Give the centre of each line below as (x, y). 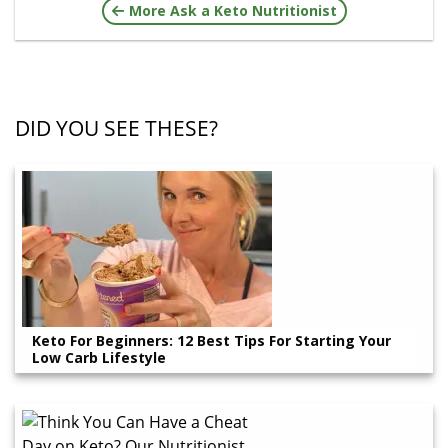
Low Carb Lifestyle (99, 357)
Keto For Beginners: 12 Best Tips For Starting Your (211, 340)
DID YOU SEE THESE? (116, 127)
